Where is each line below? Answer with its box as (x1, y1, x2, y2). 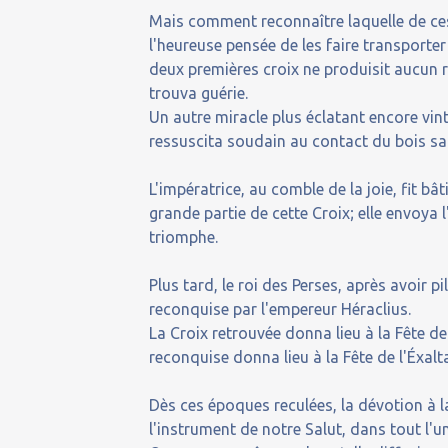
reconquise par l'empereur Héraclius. (149, 300, 412, 318)
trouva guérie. (149, 84, 249, 102)
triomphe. (149, 228, 219, 246)
